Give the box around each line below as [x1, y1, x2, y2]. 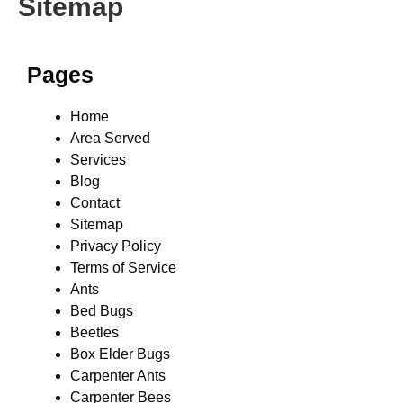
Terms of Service [70, 260, 176, 275]
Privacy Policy [70, 238, 161, 254]
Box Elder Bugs [70, 346, 170, 362]
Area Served [70, 130, 150, 146]
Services [70, 152, 126, 167]
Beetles [70, 325, 119, 340]
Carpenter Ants [70, 368, 166, 383]
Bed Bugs [70, 303, 133, 318]
